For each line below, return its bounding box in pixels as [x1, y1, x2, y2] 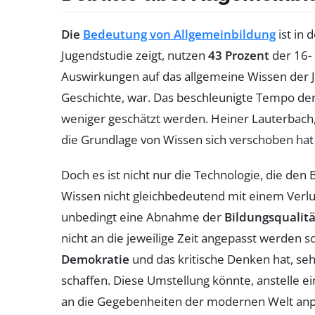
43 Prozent [208, 46, 269, 63]
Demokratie [61, 250, 129, 267]
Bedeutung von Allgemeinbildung [83, 25, 276, 42]
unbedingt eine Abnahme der [61, 208, 224, 225]
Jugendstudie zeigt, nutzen [61, 46, 208, 63]
